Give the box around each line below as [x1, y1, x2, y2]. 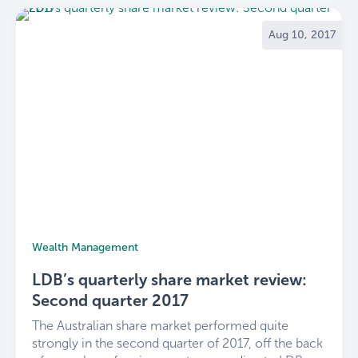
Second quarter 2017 [32, 291, 189, 311]
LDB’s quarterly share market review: [32, 270, 307, 290]
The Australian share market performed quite [32, 318, 288, 334]
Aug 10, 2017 [268, 27, 336, 42]
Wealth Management [32, 241, 138, 255]
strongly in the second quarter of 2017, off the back [32, 336, 323, 352]
